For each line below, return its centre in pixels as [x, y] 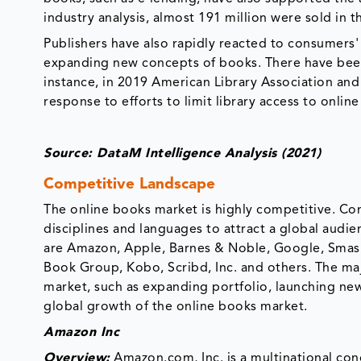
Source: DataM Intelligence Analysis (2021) [183, 150]
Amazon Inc [82, 329]
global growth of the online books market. [176, 303]
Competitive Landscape [130, 181]
